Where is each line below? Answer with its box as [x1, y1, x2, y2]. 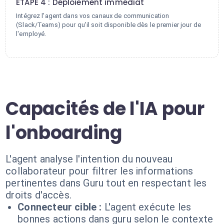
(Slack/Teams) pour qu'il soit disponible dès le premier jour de [16, 21, 201, 28]
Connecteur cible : [17, 201, 102, 213]
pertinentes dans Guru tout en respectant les [5, 177, 207, 189]
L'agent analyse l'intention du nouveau [5, 153, 173, 165]
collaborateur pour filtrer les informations [5, 165, 193, 177]
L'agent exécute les [104, 201, 191, 213]
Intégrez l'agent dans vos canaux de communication [16, 12, 169, 19]
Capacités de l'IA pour [5, 96, 204, 121]
